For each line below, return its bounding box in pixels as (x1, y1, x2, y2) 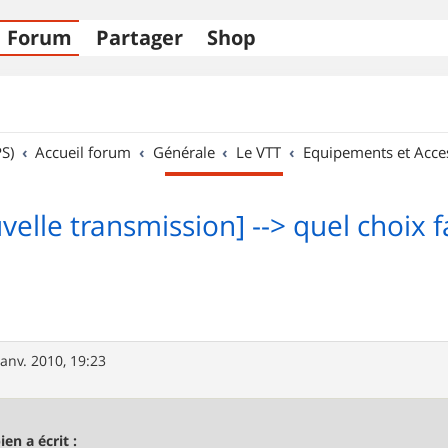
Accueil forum (35, 142, 132, 162)
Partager (96, 24, 183, 51)
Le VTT (236, 142, 282, 162)
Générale (152, 142, 215, 162)
